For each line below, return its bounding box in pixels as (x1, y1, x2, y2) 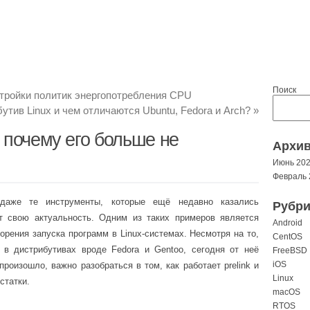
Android (273, 218, 302, 228)
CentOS (273, 232, 302, 241)
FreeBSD (273, 246, 307, 255)
